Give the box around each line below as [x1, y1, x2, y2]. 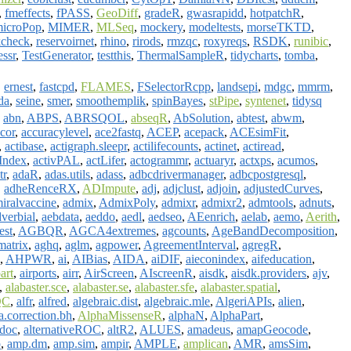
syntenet [245, 93, 286, 107]
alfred [38, 294, 67, 308]
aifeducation [251, 251, 312, 266]
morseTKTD [247, 20, 311, 34]
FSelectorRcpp [137, 79, 211, 93]
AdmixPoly [99, 195, 155, 209]
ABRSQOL [64, 110, 125, 125]
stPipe [209, 93, 239, 107]
